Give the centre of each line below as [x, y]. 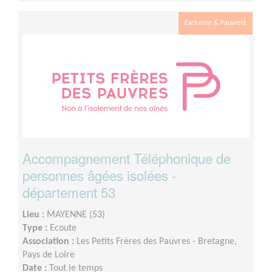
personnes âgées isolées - [99, 175]
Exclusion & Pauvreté [216, 23]
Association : [49, 242]
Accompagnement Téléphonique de [127, 158]
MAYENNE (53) [76, 215]
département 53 [69, 192]
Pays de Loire [49, 255]
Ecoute [63, 229]
